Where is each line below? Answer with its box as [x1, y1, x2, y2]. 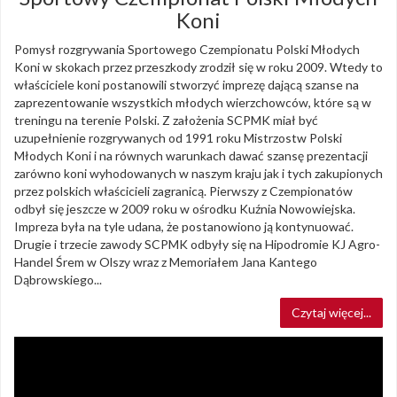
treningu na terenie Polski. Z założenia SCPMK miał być [14, 113, 318, 128]
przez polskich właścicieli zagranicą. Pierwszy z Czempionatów [14, 183, 353, 199]
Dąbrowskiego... [14, 272, 102, 288]
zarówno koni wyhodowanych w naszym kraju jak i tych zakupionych [14, 166, 383, 182]
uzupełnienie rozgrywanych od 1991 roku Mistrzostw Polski [14, 130, 342, 146]
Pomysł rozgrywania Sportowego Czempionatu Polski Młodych [14, 42, 360, 58]
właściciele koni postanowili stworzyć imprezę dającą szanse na [14, 77, 359, 93]
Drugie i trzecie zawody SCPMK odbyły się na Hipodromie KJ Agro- [14, 237, 380, 253]
